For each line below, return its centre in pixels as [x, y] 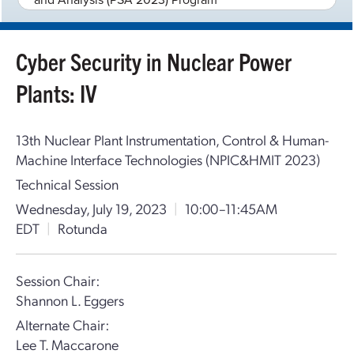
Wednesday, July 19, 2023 [91, 208]
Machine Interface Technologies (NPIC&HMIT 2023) [168, 159]
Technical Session [67, 184]
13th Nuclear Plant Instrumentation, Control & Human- [172, 139]
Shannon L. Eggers [70, 300]
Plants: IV [56, 93]
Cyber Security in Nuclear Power [154, 61]
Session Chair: [58, 280]
